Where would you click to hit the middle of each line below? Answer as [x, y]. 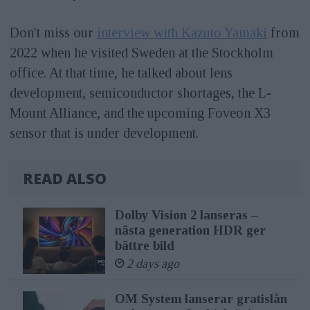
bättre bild [144, 246]
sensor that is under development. [104, 133]
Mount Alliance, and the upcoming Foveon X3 [140, 113]
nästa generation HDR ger [190, 230]
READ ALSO [65, 179]
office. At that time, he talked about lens [121, 73]
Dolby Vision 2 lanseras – [186, 215]
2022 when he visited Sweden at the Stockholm [141, 53]
